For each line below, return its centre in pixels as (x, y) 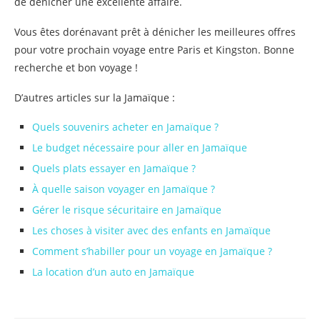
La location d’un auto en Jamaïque (113, 271)
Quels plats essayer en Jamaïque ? (114, 168)
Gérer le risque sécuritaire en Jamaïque (127, 209)
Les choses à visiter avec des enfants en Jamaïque (151, 230)
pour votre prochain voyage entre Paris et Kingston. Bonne (154, 49)
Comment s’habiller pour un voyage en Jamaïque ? (152, 251)
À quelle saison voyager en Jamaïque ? (124, 189)
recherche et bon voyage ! (76, 67)
